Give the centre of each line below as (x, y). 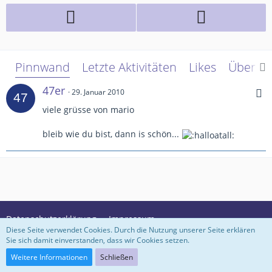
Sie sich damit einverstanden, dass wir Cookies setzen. (98, 240)
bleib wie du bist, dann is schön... (112, 134)
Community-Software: (98, 255)
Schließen (117, 257)
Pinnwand (42, 67)
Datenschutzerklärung (51, 219)
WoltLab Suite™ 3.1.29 (174, 255)
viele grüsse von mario (88, 110)
